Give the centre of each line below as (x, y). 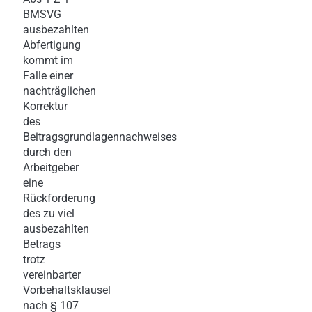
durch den (47, 152)
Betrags (42, 244)
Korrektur (45, 106)
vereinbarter (52, 274)
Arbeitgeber (51, 167)
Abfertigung (52, 45)
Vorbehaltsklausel (67, 290)
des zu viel (49, 213)
